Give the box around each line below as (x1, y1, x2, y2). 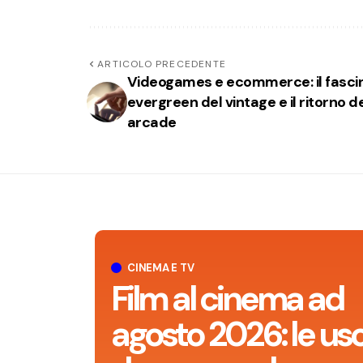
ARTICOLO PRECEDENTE (97, 57, 227, 70)
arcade (127, 112, 177, 132)
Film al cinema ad (111, 275, 344, 321)
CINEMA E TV (127, 260, 194, 275)
